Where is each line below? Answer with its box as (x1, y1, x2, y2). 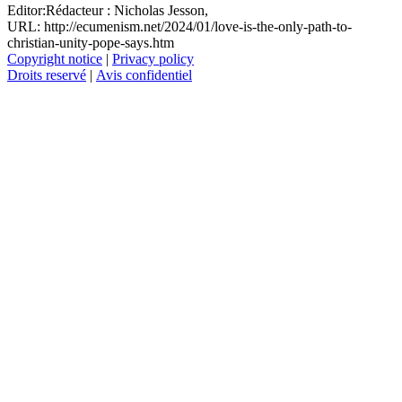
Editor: (7, 3, 46, 19)
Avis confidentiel (96, 67, 192, 83)
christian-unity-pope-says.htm (7, 35, 174, 51)
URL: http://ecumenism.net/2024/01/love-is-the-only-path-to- (7, 19, 352, 35)
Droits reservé (7, 67, 86, 83)
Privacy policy (112, 51, 194, 67)
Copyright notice (7, 51, 102, 67)
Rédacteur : (46, 3, 110, 19)
